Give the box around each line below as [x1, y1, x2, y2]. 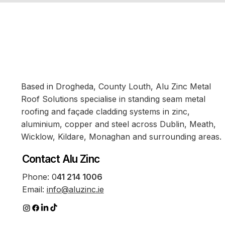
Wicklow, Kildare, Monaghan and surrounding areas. [21, 131, 221, 142]
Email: [22, 184, 47, 195]
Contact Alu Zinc [22, 152, 100, 165]
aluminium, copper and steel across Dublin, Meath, [21, 119, 216, 129]
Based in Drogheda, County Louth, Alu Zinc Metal [21, 81, 211, 91]
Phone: [22, 172, 52, 182]
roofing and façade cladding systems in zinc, [21, 106, 190, 117]
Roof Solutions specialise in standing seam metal [21, 93, 205, 104]
